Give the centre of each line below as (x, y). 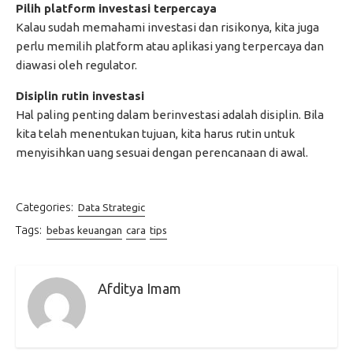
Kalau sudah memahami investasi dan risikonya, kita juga (167, 28)
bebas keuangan (84, 230)
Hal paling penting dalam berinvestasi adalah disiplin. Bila (170, 115)
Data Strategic (111, 208)
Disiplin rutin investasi (80, 96)
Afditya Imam (139, 288)
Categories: (45, 207)
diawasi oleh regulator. (76, 65)
